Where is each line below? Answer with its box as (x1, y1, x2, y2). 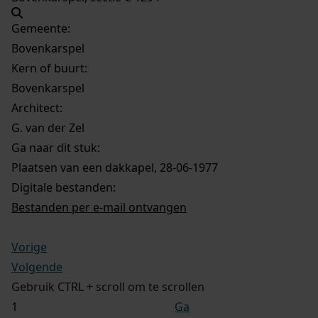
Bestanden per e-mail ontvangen (11, 199, 187, 215)
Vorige (11, 238, 47, 255)
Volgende (11, 258, 62, 275)
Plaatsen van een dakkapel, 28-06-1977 (11, 159, 218, 175)
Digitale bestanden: (11, 179, 116, 195)
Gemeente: (11, 20, 70, 36)
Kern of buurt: (11, 60, 87, 76)
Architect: (11, 99, 62, 116)
